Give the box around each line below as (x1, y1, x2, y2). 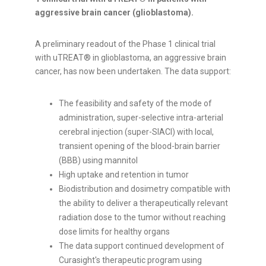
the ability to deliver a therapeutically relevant (59, 198, 228, 208)
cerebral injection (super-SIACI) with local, (59, 127, 214, 137)
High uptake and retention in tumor (59, 170, 189, 180)
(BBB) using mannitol (59, 156, 138, 166)
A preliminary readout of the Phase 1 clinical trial (35, 39, 216, 49)
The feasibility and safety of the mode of (59, 99, 212, 109)
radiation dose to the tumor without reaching (59, 213, 226, 223)
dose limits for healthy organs (59, 227, 170, 237)
